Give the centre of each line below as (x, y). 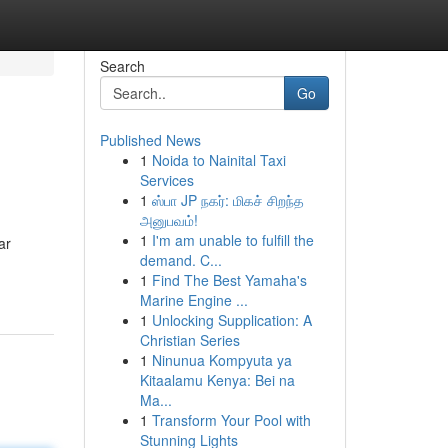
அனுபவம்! (168, 220)
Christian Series (189, 340)
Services (166, 180)
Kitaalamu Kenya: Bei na (217, 380)
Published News (150, 140)
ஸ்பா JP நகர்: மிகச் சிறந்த (227, 200)
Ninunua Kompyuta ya (221, 360)
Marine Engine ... (193, 300)
